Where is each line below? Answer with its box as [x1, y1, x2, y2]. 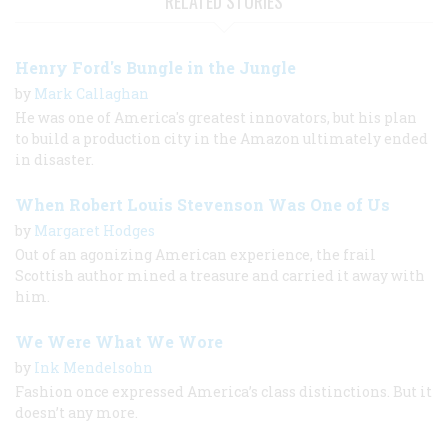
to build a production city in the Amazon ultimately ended [15, 128, 428, 148]
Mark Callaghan [34, 83, 149, 103]
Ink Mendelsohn [34, 357, 153, 377]
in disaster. [15, 149, 97, 169]
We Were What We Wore [15, 330, 223, 352]
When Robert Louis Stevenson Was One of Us [15, 193, 390, 215]
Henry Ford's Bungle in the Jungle [15, 56, 296, 78]
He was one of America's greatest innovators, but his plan [15, 107, 417, 127]
